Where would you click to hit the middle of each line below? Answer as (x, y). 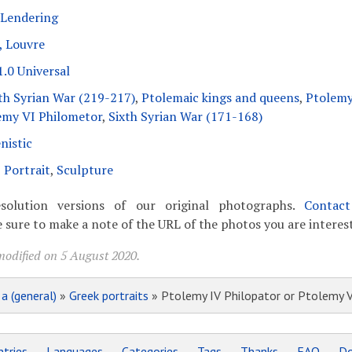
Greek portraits (108, 295)
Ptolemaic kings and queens (220, 97)
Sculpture (84, 170)
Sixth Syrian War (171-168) (185, 116)
